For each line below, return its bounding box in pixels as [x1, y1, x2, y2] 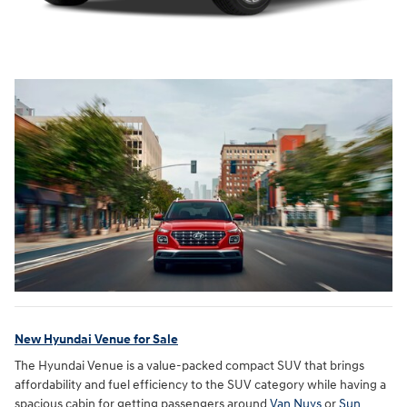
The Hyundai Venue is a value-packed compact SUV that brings [15, 358, 364, 373]
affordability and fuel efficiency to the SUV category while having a [15, 377, 386, 392]
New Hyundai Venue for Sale [15, 331, 178, 347]
